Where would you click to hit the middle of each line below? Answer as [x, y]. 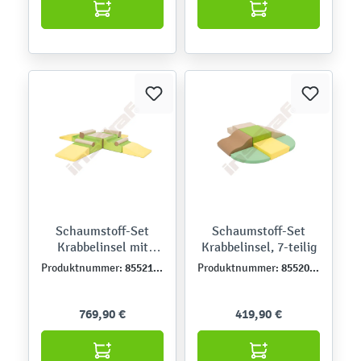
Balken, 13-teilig [102, 263]
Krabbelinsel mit [102, 247]
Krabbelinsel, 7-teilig [259, 247]
